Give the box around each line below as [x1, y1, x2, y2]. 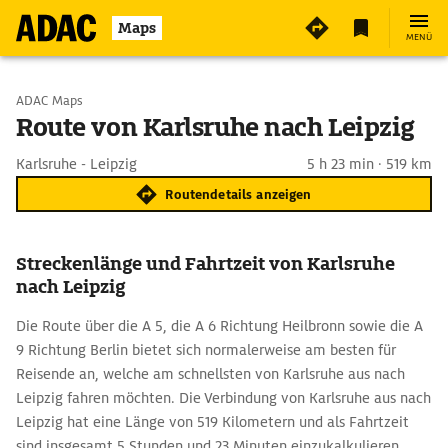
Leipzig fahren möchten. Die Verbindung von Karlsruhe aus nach [16, 389, 431, 407]
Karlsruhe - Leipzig [16, 155, 137, 173]
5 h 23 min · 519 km [307, 155, 432, 173]
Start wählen [56, 91, 140, 109]
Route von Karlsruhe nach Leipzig [16, 111, 415, 144]
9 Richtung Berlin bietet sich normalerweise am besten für [16, 341, 396, 359]
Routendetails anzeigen [165, 185, 312, 203]
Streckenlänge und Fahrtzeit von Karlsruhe [16, 252, 395, 275]
